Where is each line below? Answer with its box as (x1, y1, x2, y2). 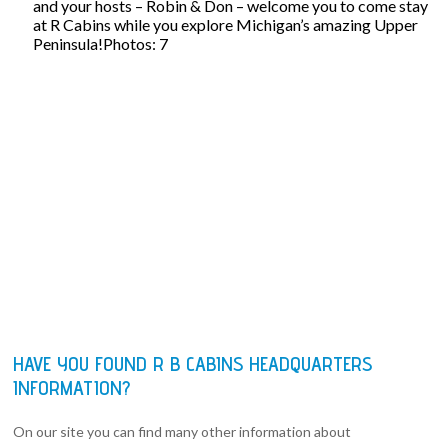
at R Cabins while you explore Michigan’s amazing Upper (33, 14, 419, 34)
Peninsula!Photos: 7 (33, 33, 169, 53)
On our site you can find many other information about (13, 422, 352, 440)
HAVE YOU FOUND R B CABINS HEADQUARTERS (13, 351, 373, 376)
